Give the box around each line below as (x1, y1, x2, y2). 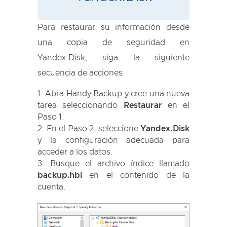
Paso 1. (37, 113, 64, 122)
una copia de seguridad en (37, 39, 190, 47)
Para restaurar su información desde (37, 23, 190, 32)
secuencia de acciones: (37, 69, 125, 78)
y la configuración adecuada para (37, 136, 190, 145)
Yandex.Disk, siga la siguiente (37, 54, 190, 62)
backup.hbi (37, 171, 82, 180)
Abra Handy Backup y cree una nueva (45, 90, 190, 98)
